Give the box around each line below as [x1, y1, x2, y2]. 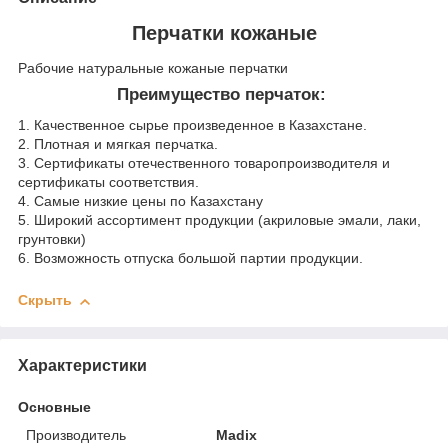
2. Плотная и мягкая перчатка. [18, 136, 218, 153]
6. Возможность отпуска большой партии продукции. [18, 250, 363, 267]
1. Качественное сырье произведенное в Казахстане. [18, 117, 367, 134]
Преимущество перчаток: [117, 85, 331, 105]
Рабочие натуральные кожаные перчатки [18, 60, 292, 77]
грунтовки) [18, 231, 86, 248]
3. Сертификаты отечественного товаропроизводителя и [18, 155, 390, 172]
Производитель [26, 426, 126, 443]
